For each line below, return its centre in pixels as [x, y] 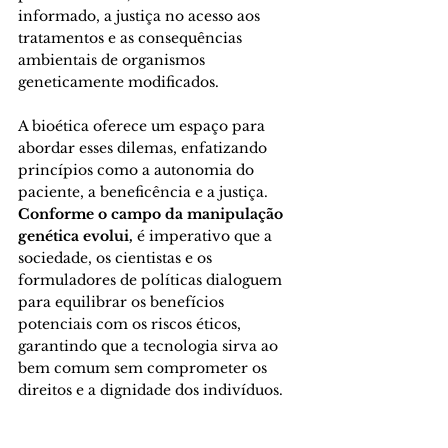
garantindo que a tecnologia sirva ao [150, 345]
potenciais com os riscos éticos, [131, 323]
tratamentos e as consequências [132, 37]
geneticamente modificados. [120, 81]
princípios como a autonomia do [138, 169]
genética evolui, [75, 235]
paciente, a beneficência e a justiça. [145, 191]
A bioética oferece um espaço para [143, 125]
